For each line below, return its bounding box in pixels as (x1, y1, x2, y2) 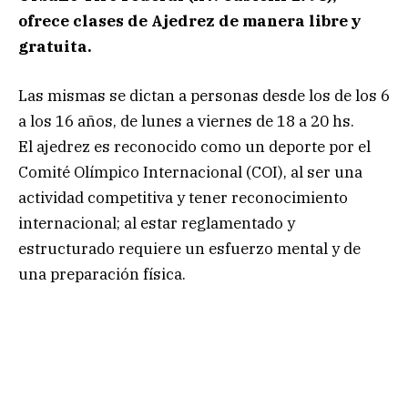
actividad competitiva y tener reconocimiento (18, 187, 348, 208)
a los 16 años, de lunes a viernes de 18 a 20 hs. (18, 110, 354, 131)
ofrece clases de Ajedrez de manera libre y (18, 10, 362, 31)
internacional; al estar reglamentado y (18, 212, 295, 233)
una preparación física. (18, 263, 186, 284)
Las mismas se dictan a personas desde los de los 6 (18, 85, 390, 106)
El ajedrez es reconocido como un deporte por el (18, 136, 371, 157)
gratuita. (18, 36, 92, 56)
